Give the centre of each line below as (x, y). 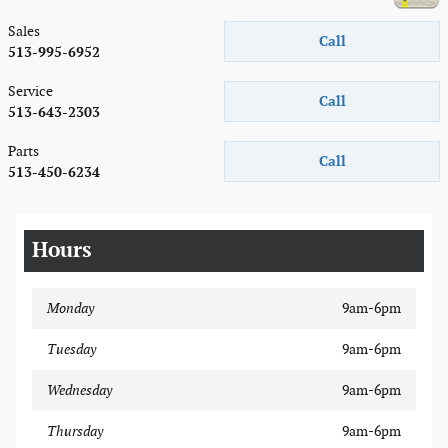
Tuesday (71, 348)
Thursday (75, 430)
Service (30, 91)
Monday (70, 307)
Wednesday (79, 389)
